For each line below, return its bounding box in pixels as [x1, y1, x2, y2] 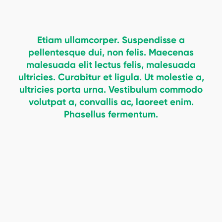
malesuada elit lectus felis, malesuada [26, 59, 196, 70]
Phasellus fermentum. [64, 109, 158, 120]
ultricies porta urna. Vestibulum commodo [19, 84, 203, 95]
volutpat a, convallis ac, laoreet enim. [28, 96, 194, 108]
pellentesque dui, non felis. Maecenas [28, 47, 194, 58]
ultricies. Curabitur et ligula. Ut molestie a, [18, 71, 204, 83]
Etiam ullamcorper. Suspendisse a [37, 34, 185, 46]
